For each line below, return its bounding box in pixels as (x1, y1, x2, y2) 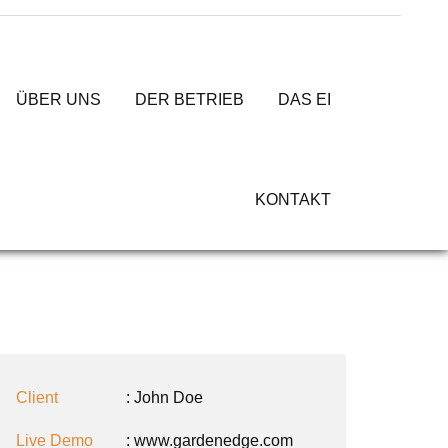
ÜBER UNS (16, 91, 101, 108)
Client (16, 389, 58, 406)
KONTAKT (255, 191, 331, 208)
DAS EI (278, 91, 331, 108)
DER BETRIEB (135, 91, 244, 108)
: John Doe (126, 389, 203, 406)
